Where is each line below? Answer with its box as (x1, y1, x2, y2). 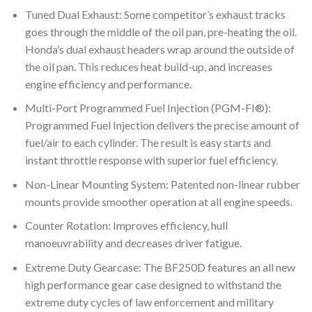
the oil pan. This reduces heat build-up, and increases (24, 59, 272, 73)
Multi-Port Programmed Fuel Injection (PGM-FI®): (24, 101, 271, 115)
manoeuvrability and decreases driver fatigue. (24, 236, 242, 250)
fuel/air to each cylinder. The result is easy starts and (24, 136, 271, 150)
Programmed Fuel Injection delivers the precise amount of (24, 118, 299, 132)
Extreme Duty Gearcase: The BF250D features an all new (24, 260, 295, 274)
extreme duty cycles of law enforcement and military (24, 295, 274, 309)
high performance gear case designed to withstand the (24, 277, 281, 291)
